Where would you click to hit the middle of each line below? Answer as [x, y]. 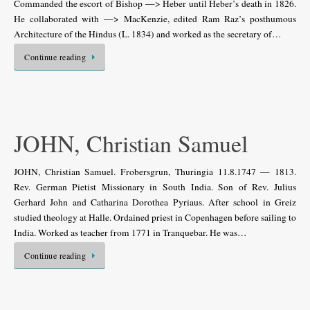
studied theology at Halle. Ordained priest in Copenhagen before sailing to [155, 217]
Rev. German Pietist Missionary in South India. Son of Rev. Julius [155, 186]
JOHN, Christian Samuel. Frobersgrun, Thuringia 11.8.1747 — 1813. [155, 171]
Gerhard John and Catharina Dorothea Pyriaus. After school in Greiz [155, 202]
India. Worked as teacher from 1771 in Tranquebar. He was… [130, 232]
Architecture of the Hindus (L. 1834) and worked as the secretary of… [148, 34]
